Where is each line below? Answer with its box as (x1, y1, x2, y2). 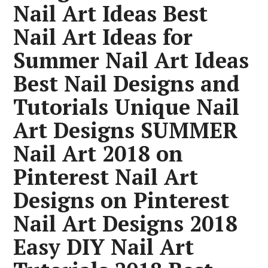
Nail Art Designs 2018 (13, 209, 238, 237)
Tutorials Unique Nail (13, 93, 240, 121)
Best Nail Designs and (13, 69, 240, 98)
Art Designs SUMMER (13, 116, 239, 144)
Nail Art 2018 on (13, 139, 184, 167)
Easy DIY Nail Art (13, 233, 194, 261)
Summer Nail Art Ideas (13, 46, 249, 74)
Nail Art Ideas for (13, 23, 193, 51)
